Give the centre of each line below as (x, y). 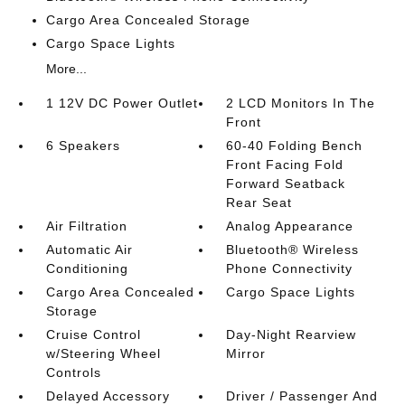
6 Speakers (83, 146)
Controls (73, 373)
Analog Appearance (290, 226)
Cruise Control (93, 335)
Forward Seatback (286, 184)
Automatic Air (89, 250)
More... (66, 69)
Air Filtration (86, 226)
